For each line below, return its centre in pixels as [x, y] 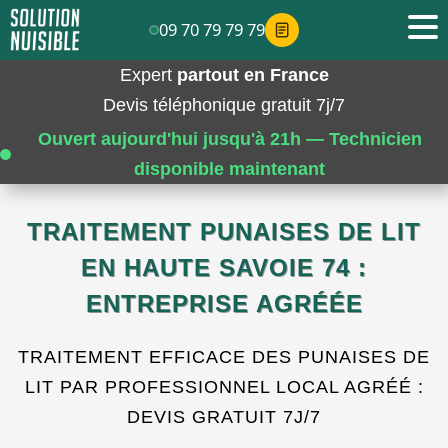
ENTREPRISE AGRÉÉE [224, 303]
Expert [148, 75]
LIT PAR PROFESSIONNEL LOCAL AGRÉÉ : [224, 387]
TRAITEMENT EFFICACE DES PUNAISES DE [224, 357]
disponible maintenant [229, 169]
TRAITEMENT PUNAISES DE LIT [224, 231]
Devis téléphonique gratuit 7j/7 [224, 105]
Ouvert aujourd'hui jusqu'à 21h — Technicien [229, 139]
